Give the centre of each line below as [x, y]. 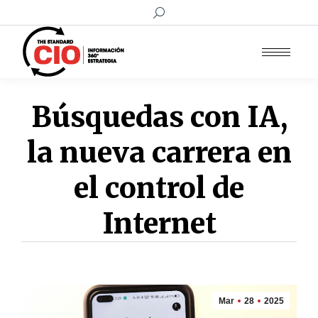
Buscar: [170, 12]
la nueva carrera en [159, 153]
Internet [159, 224]
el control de [159, 188]
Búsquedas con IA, [159, 117]
